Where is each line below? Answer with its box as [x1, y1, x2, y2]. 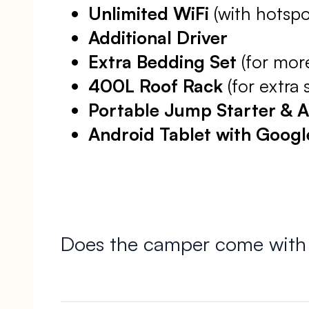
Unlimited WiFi [88, 2, 209, 25]
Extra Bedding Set [88, 50, 237, 73]
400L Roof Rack [88, 74, 223, 97]
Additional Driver [88, 26, 228, 49]
